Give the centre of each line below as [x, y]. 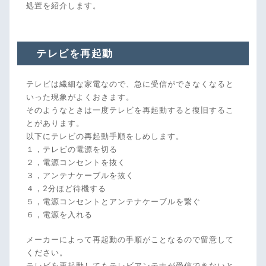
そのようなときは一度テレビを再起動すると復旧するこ [130, 110]
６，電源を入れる [59, 215]
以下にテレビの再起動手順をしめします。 [105, 136]
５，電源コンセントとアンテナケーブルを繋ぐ [113, 202]
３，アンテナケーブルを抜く [80, 175]
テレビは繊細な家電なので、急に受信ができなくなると [130, 84]
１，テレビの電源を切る [72, 149]
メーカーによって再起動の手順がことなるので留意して [130, 240]
